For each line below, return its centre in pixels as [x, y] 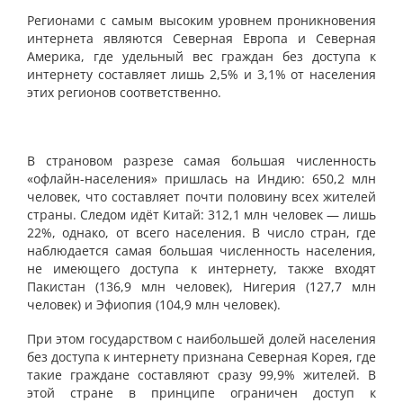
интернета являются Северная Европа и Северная [201, 38]
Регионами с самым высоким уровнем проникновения [201, 20]
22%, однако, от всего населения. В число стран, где [201, 233]
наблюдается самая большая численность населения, [201, 251]
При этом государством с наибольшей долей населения [201, 339]
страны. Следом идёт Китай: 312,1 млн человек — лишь [201, 215]
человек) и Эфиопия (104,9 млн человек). [154, 304]
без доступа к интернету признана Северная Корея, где [201, 357]
